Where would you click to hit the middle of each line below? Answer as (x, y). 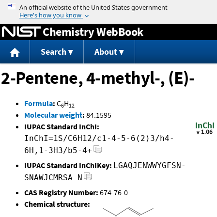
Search (53, 52)
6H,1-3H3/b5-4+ (58, 151)
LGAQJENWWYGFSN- (150, 166)
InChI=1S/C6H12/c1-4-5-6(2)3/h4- (99, 139)
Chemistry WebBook (93, 31)
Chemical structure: (57, 204)
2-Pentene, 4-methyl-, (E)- (98, 78)
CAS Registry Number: (61, 193)
